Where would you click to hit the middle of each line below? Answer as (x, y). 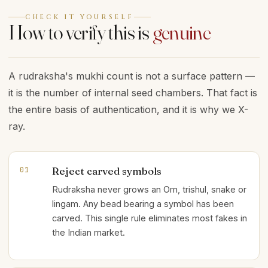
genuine (182, 32)
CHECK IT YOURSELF (80, 17)
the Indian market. (89, 232)
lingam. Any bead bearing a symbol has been (143, 204)
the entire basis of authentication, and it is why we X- (128, 109)
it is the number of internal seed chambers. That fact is (133, 93)
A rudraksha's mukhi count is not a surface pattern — (132, 76)
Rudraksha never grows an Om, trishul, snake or (149, 189)
